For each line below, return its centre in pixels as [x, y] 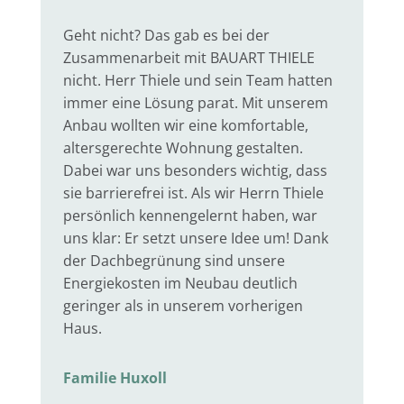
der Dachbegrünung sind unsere [174, 260]
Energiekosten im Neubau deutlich [180, 283]
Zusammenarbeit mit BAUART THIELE [189, 57]
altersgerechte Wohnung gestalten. [183, 147]
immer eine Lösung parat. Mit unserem [196, 102]
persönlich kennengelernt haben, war [190, 215]
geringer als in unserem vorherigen [183, 305]
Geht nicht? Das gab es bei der [166, 35]
